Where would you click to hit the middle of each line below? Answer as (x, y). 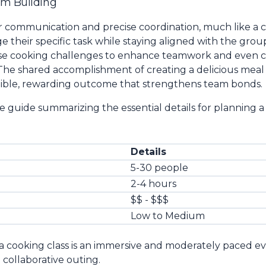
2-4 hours (153, 184)
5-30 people (159, 168)
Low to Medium (168, 216)
